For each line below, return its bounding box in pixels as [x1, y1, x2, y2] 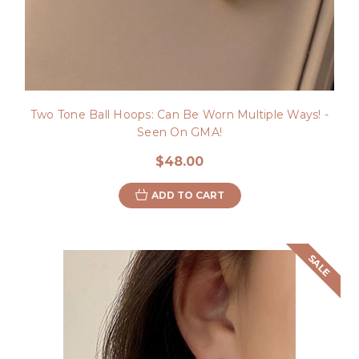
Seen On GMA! [137, 124, 222, 139]
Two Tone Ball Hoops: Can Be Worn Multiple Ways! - [30, 107, 329, 122]
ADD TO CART [151, 188, 224, 201]
